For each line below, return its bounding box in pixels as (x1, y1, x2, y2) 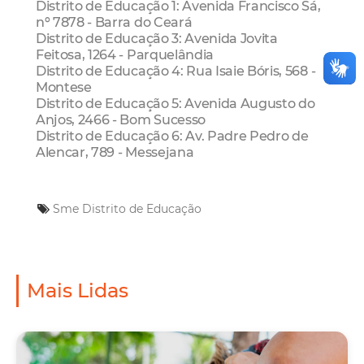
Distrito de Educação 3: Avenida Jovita (36, 29, 278, 46)
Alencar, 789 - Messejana (36, 143, 194, 160)
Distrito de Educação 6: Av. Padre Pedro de (36, 127, 309, 144)
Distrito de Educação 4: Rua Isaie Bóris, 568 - (36, 62, 316, 79)
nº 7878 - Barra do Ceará (36, 13, 193, 30)
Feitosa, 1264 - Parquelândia (36, 45, 214, 63)
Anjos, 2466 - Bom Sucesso (36, 110, 206, 128)
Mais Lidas (27, 279, 128, 303)
